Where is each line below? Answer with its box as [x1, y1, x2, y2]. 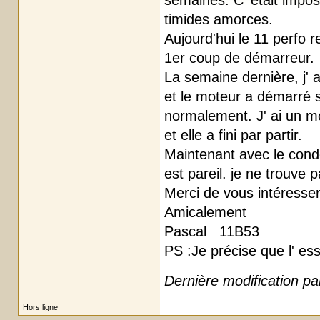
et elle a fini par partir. [164, 127, 302, 143]
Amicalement [164, 204, 246, 220]
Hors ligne [23, 303, 58, 311]
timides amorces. [164, 11, 273, 27]
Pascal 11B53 [164, 224, 259, 239]
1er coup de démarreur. [164, 50, 314, 66]
